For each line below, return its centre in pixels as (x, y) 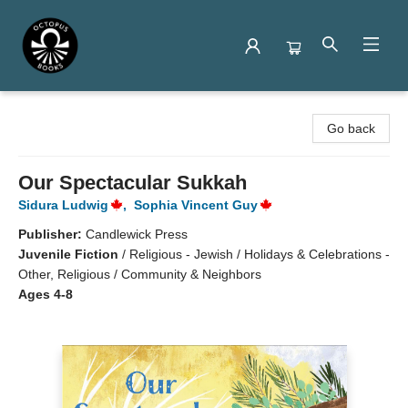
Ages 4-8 (46, 294)
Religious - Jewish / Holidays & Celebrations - (260, 254)
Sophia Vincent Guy (196, 205)
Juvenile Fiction (68, 254)
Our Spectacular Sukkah (133, 183)
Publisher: (52, 234)
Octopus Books (57, 108)
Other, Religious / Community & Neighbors (140, 274)
